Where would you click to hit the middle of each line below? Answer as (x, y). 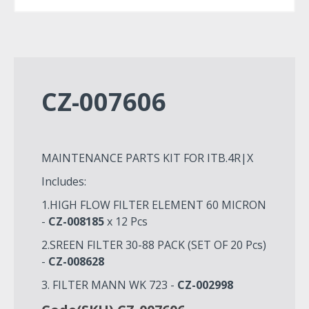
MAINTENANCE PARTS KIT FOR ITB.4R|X (147, 158)
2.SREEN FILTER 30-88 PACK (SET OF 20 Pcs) (154, 245)
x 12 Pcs (126, 221)
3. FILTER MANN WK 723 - (108, 285)
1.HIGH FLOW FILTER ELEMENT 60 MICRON (154, 205)
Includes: (64, 181)
